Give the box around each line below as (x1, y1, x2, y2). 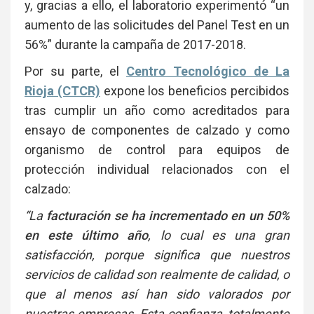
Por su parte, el (25, 63, 126, 78)
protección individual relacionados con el (25, 161, 289, 177)
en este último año (25, 227, 149, 243)
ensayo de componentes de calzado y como (25, 122, 289, 137)
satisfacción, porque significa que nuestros (25, 247, 289, 262)
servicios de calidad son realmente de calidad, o (25, 266, 289, 282)
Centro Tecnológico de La (126, 63, 289, 78)
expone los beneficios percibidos (100, 83, 290, 98)
